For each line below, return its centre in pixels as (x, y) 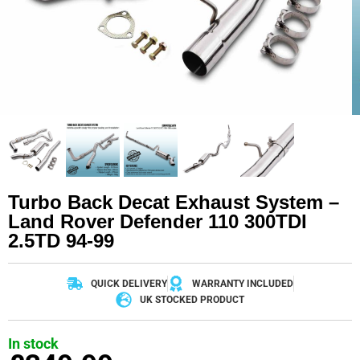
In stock (33, 344)
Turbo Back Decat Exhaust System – (174, 202)
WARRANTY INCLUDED (242, 284)
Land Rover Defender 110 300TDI (157, 222)
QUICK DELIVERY (129, 284)
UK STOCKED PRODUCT (192, 300)
